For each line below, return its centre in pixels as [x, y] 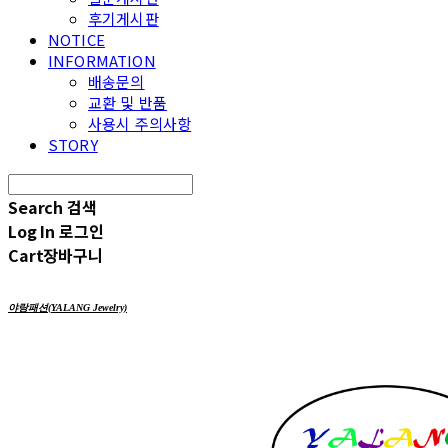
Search [36, 206]
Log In [32, 230]
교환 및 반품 [128, 102]
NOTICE [76, 39]
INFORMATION [102, 60]
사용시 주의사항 [140, 123]
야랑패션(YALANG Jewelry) [67, 307]
